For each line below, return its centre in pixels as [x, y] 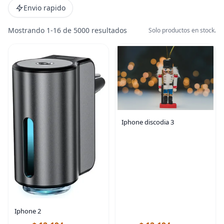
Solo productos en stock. [182, 30]
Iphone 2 [28, 211]
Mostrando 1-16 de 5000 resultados [67, 30]
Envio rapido [44, 8]
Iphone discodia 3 [148, 122]
